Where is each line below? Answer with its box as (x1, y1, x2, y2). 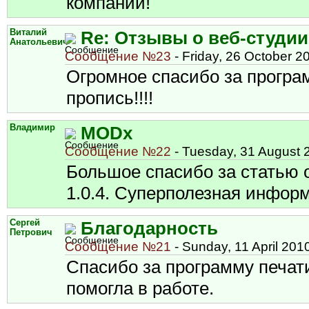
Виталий (10, 27, 47, 37)
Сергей (10, 217, 40, 228)
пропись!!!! (66, 87, 153, 108)
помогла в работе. (66, 277, 214, 299)
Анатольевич (10, 37, 68, 47)
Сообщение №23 (65, 48, 171, 63)
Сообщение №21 (65, 239, 171, 254)
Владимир (10, 122, 55, 132)
